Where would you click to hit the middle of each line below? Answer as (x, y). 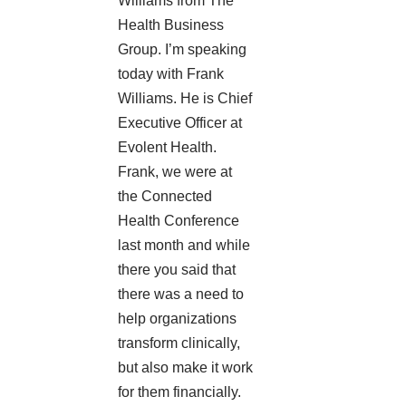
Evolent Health (165, 148)
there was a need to (181, 295)
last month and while (184, 246)
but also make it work (185, 368)
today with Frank (171, 74)
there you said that (177, 270)
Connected (177, 197)
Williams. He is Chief (185, 99)
